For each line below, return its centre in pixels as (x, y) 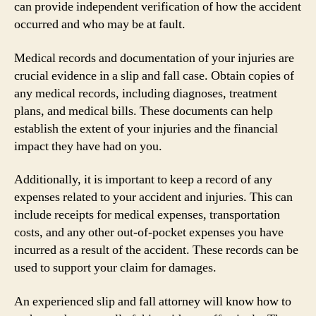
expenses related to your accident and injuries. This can (153, 197)
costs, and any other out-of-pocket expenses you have (149, 232)
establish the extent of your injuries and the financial (146, 128)
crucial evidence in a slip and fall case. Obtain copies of (154, 75)
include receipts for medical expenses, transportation (147, 215)
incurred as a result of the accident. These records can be (156, 250)
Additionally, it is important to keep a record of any (143, 180)
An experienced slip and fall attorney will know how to (153, 301)
